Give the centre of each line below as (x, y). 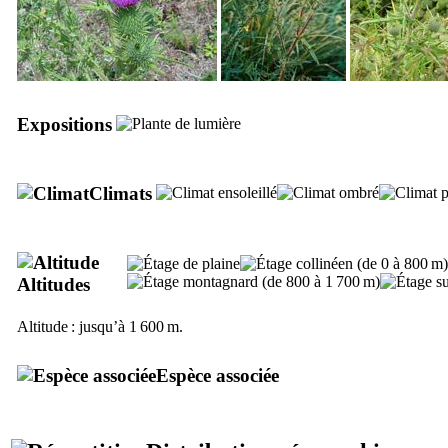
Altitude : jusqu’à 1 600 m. (100, 326)
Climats (120, 193)
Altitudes (53, 284)
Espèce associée (217, 375)
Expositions (64, 124)
